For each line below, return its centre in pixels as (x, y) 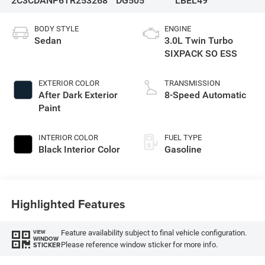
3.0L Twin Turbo (199, 41)
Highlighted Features (68, 203)
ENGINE (178, 29)
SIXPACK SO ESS (201, 54)
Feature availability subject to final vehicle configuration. (153, 232)
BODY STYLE (56, 29)
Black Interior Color (79, 150)
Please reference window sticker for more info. (139, 244)
